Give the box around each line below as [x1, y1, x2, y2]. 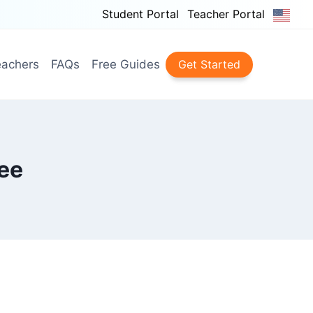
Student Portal [102, 7, 179, 21]
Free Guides [91, 57, 160, 71]
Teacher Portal [187, 7, 265, 21]
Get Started [178, 57, 240, 71]
